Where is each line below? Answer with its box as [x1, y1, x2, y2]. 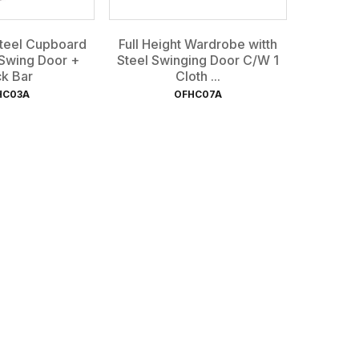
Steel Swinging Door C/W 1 [117, 51, 279, 68]
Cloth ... [175, 67, 220, 84]
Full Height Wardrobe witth [119, 35, 277, 52]
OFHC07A [174, 87, 222, 100]
